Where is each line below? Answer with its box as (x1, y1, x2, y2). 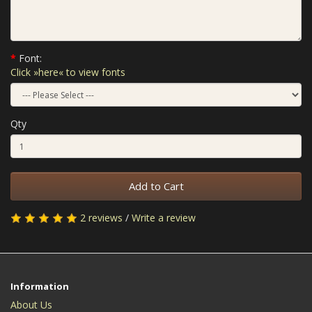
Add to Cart (128, 179, 184, 193)
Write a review (132, 211, 196, 224)
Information (10, 280, 69, 292)
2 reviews (80, 211, 123, 224)
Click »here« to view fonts (10, 65, 125, 79)
